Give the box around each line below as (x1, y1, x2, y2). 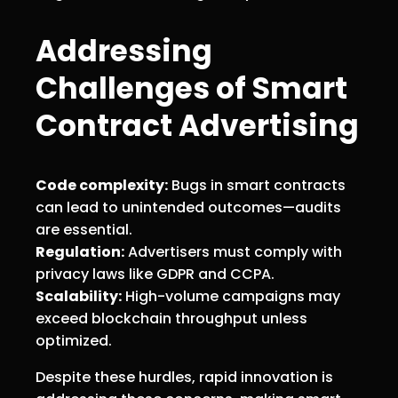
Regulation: (36, 241, 124, 262)
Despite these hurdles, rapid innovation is (36, 366, 333, 387)
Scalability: (36, 285, 122, 306)
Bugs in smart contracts (168, 174, 346, 195)
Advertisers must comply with (124, 241, 342, 262)
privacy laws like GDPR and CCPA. (36, 263, 275, 284)
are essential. (36, 219, 132, 240)
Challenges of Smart (36, 67, 347, 109)
